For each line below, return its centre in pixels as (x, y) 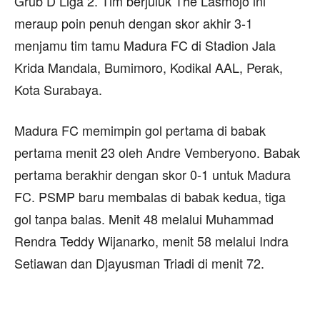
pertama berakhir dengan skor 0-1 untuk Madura (152, 175)
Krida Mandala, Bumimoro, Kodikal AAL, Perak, (149, 67)
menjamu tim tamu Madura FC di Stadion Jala (145, 45)
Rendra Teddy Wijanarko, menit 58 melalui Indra (151, 241)
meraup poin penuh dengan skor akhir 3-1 (134, 23)
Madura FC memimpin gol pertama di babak (140, 130)
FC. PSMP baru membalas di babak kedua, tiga (150, 197)
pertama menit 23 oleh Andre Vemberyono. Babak (157, 152)
